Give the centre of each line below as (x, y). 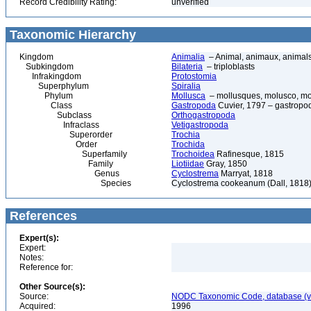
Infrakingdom (50, 76)
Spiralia (186, 86)
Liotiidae (188, 164)
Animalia (188, 57)
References (42, 216)
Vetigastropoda (200, 125)
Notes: (32, 258)
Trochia (186, 135)
